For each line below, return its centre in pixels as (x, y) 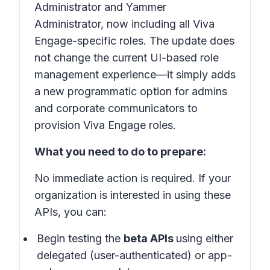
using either (205, 238)
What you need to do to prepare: (120, 152)
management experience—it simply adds (135, 74)
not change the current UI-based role (127, 58)
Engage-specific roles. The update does (134, 41)
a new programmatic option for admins (131, 91)
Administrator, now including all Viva (124, 24)
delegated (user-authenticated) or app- (134, 255)
